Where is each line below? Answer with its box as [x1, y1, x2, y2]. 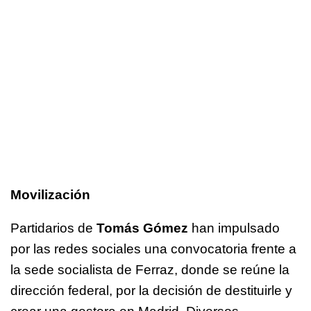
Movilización [10, 187, 90, 203]
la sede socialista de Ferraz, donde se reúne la [10, 262, 289, 278]
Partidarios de [10, 221, 93, 236]
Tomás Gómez [93, 221, 192, 236]
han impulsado [192, 221, 280, 236]
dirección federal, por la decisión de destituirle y [10, 283, 292, 299]
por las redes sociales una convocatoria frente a [10, 242, 296, 257]
